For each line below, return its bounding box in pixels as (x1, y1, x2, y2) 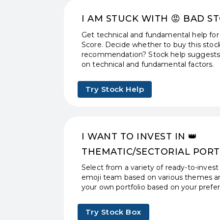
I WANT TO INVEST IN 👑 (82, 131, 197, 142)
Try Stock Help (85, 84, 144, 94)
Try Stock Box (85, 207, 141, 217)
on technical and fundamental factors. (82, 59, 214, 69)
